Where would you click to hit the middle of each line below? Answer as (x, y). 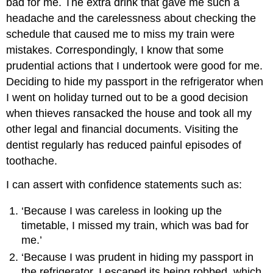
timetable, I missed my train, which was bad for (135, 225)
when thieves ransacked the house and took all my (129, 114)
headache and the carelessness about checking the (131, 19)
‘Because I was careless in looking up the (122, 211)
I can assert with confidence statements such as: (124, 184)
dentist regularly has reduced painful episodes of (124, 145)
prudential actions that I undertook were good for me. (135, 66)
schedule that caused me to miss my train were (121, 34)
